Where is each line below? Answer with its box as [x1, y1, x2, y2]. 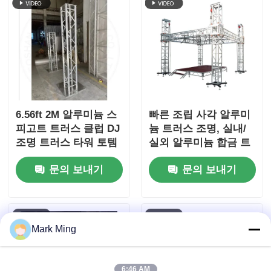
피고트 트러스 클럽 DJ [16, 123, 120, 135]
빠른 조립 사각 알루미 [148, 109, 250, 121]
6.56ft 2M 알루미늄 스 [16, 109, 117, 121]
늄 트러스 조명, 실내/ [148, 123, 246, 135]
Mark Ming [31, 224, 76, 234]
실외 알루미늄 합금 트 [148, 137, 250, 149]
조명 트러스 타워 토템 [16, 137, 118, 149]
